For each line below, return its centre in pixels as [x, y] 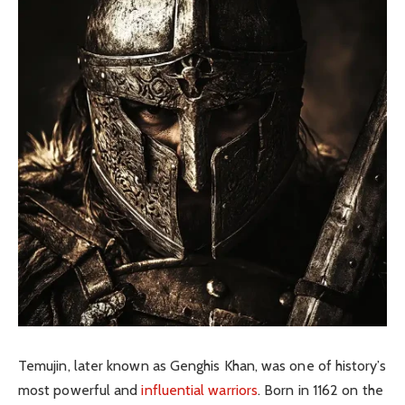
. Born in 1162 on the [320, 390]
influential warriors [200, 390]
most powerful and [80, 390]
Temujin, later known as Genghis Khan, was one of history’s [202, 365]
